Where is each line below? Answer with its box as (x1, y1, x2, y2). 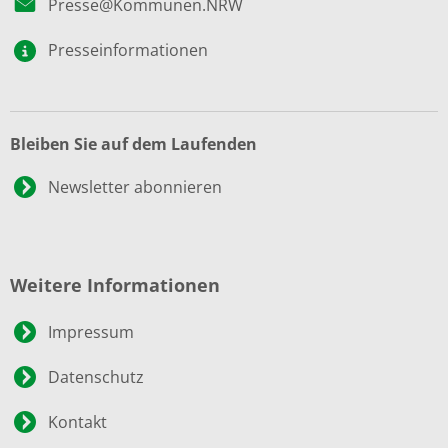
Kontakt (48, 411, 107, 433)
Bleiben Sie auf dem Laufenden (10, 132, 257, 155)
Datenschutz (48, 366, 144, 388)
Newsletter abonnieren (48, 176, 222, 198)
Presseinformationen (48, 39, 208, 61)
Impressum (48, 321, 134, 343)
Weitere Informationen (10, 272, 220, 297)
